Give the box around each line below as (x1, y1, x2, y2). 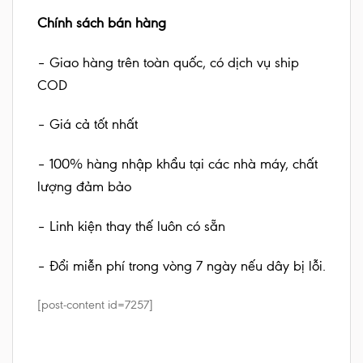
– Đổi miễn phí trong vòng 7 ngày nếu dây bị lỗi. (37, 258, 326, 274)
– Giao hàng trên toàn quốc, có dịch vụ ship (37, 54, 299, 70)
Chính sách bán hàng (37, 15, 166, 31)
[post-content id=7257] (37, 297, 153, 312)
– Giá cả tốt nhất (37, 117, 138, 133)
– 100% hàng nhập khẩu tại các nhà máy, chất (37, 156, 318, 173)
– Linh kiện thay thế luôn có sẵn (37, 219, 225, 235)
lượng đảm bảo (37, 179, 131, 195)
